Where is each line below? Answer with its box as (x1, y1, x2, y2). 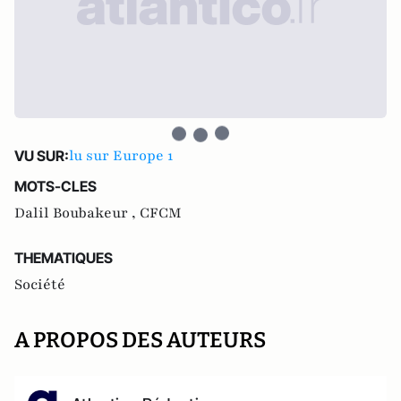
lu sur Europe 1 (69, 146, 173, 166)
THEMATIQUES (14, 249, 113, 268)
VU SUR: (14, 147, 69, 166)
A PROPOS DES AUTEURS (14, 328, 266, 354)
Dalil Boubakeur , (14, 203, 140, 224)
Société (14, 275, 65, 295)
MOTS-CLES (14, 177, 97, 196)
